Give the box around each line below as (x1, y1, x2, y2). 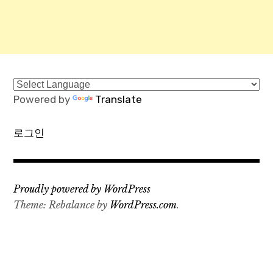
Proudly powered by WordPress (13, 183, 151, 196)
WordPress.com (110, 199, 177, 211)
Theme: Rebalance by (13, 199, 110, 211)
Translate (95, 93, 143, 106)
